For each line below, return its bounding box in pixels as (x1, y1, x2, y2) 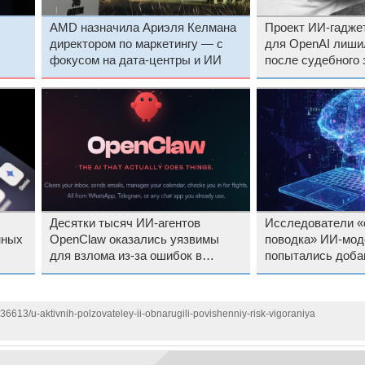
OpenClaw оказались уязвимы (49, 232, 219, 246)
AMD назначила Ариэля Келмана (49, 20, 236, 34)
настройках (49, 265, 113, 279)
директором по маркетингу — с (49, 37, 223, 51)
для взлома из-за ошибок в (49, 248, 202, 262)
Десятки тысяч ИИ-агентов (49, 216, 200, 230)
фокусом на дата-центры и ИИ (49, 53, 222, 67)
